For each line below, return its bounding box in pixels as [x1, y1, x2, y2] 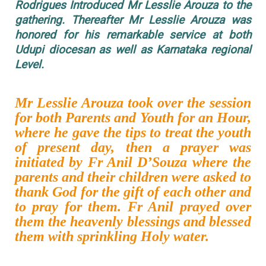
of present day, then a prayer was [15, 140, 251, 156]
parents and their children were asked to [15, 169, 251, 185]
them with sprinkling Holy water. [15, 229, 209, 245]
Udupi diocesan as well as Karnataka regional [15, 43, 251, 57]
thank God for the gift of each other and [15, 184, 251, 200]
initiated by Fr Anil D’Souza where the [15, 154, 251, 170]
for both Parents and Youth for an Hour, [15, 110, 251, 126]
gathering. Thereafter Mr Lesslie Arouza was [15, 13, 251, 27]
